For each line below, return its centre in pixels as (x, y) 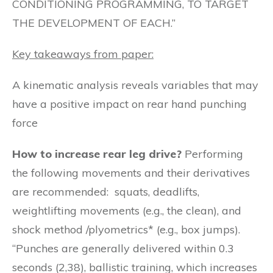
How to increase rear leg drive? (97, 154)
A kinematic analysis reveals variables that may (135, 85)
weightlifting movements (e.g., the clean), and (127, 211)
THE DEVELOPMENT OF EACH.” (94, 23)
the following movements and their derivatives (131, 173)
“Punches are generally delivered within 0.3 (123, 248)
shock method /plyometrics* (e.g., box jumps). (126, 229)
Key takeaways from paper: (83, 54)
